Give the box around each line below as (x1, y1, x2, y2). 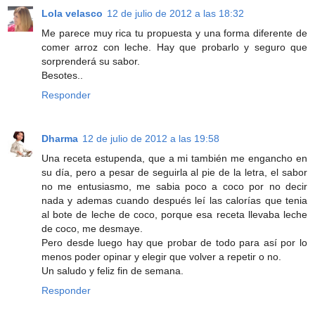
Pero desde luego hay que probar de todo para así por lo (41, 236, 307, 248)
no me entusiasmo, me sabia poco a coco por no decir (41, 180, 307, 192)
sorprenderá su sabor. (41, 56, 140, 67)
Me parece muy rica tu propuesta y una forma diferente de (41, 27, 307, 39)
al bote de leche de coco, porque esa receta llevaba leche (41, 208, 307, 220)
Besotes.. (41, 70, 83, 81)
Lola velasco (41, 8, 103, 19)
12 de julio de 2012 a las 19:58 (82, 132, 219, 144)
